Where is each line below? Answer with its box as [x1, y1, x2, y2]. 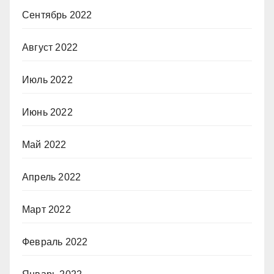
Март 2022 [22, 204, 71, 215]
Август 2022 [22, 42, 78, 53]
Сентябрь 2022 [22, 10, 92, 21]
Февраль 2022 [22, 237, 88, 248]
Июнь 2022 [22, 107, 73, 118]
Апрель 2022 [22, 172, 81, 183]
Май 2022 [22, 139, 67, 150]
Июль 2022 [22, 75, 73, 86]
